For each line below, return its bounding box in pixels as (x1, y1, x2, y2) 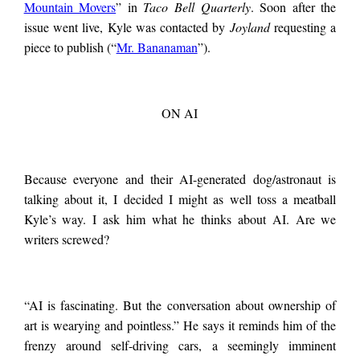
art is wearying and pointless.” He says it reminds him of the (23, 317, 337, 334)
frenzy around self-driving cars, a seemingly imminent (23, 337, 337, 354)
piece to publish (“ (23, 39, 117, 56)
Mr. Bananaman (116, 39, 198, 56)
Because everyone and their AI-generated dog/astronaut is (23, 170, 337, 188)
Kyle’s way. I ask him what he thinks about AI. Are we (23, 211, 337, 228)
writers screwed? (23, 231, 109, 248)
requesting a (274, 18, 337, 36)
